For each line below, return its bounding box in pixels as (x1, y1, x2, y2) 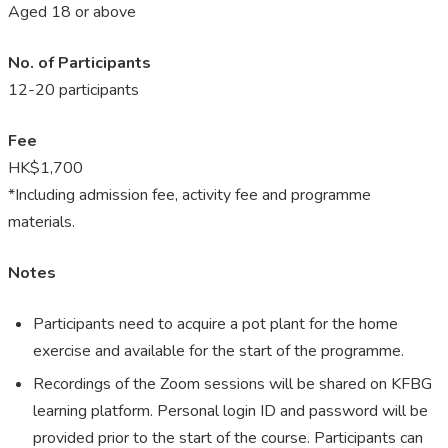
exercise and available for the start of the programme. (33, 340, 404, 363)
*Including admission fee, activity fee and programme (8, 184, 371, 207)
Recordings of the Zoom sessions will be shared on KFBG (33, 373, 432, 396)
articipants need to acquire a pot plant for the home (44, 313, 398, 336)
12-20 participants (8, 79, 139, 102)
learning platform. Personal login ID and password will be (33, 400, 428, 423)
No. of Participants (8, 52, 151, 75)
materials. (8, 211, 75, 234)
